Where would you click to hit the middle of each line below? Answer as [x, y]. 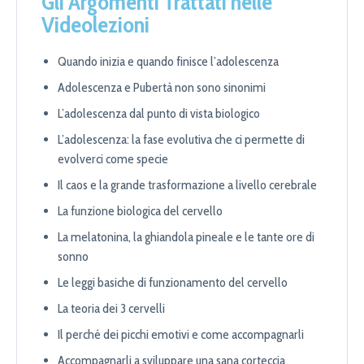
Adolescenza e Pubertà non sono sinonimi [162, 88]
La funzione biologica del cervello [140, 211]
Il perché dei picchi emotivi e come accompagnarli [181, 335]
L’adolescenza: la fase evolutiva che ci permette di [181, 140]
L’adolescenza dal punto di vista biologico [159, 114]
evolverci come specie [113, 159]
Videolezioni [95, 25]
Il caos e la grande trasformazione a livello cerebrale [187, 185]
